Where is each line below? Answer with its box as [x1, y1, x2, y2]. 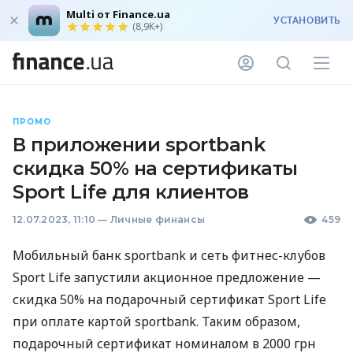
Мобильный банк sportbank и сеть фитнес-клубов [13, 247, 325, 264]
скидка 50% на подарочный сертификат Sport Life [13, 291, 326, 308]
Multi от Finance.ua [66, 7, 170, 21]
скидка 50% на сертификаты [13, 157, 298, 180]
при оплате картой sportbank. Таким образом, [13, 313, 300, 330]
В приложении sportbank [13, 133, 266, 156]
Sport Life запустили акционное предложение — [13, 269, 321, 286]
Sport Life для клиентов [13, 180, 249, 203]
